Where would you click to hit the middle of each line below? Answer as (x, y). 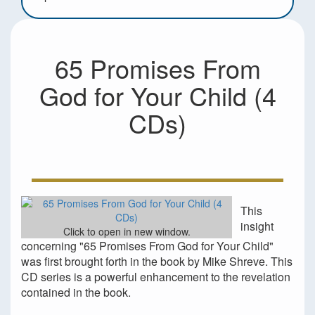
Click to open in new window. (127, 231)
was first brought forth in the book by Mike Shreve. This (157, 261)
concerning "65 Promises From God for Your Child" (147, 246)
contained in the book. (76, 292)
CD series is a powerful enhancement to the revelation (156, 277)
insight (257, 226)
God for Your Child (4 (157, 95)
